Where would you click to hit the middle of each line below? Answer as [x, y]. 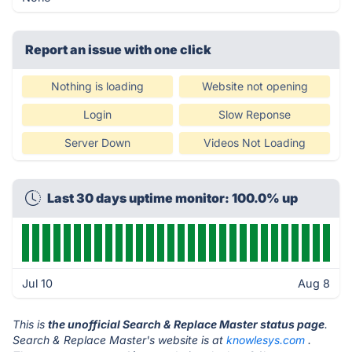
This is [30, 324]
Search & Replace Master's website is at [119, 340]
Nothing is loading [97, 86]
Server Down [97, 143]
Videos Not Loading [255, 143]
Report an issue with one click [118, 49]
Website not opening [255, 86]
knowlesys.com [266, 340]
